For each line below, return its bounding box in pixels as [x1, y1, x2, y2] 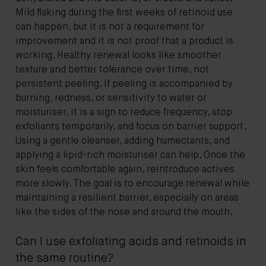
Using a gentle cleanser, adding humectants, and [15, 136, 230, 146]
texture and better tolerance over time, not [15, 65, 209, 75]
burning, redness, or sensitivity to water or [15, 93, 207, 103]
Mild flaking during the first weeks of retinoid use [15, 8, 233, 18]
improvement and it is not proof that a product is [15, 36, 233, 46]
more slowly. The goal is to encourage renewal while [15, 179, 249, 189]
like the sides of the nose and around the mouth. [15, 207, 233, 217]
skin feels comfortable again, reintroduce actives [15, 164, 235, 175]
